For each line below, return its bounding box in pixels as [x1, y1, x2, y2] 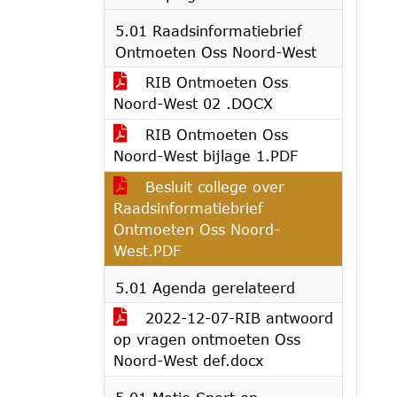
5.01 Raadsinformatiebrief [115, 22, 302, 39]
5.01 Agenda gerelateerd [115, 279, 295, 296]
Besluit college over [140, 178, 284, 195]
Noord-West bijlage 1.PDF [113, 147, 298, 164]
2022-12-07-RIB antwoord [140, 309, 333, 326]
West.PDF [113, 242, 181, 259]
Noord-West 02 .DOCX [113, 95, 273, 112]
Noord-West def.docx [113, 352, 263, 369]
